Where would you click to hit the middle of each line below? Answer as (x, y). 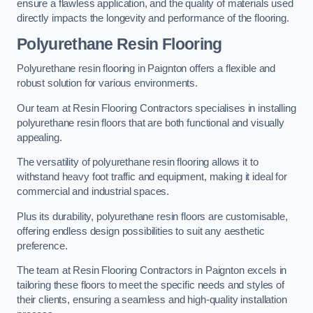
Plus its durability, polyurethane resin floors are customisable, (152, 216)
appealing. (39, 137)
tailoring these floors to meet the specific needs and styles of (151, 285)
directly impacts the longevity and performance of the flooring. (153, 19)
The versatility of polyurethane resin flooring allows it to (138, 162)
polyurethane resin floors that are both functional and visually (151, 123)
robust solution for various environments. (108, 83)
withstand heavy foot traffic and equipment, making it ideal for (152, 177)
